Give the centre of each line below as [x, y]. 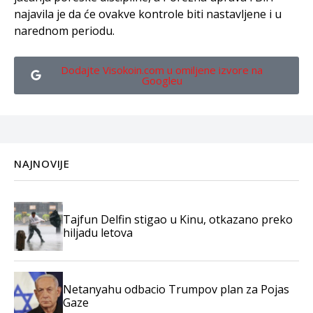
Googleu [162, 80]
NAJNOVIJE [42, 163]
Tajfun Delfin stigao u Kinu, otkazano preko [178, 219]
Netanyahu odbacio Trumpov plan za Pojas [176, 289]
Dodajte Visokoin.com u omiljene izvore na [162, 70]
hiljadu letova [98, 232]
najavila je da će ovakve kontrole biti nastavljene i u [148, 14]
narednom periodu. [64, 30]
